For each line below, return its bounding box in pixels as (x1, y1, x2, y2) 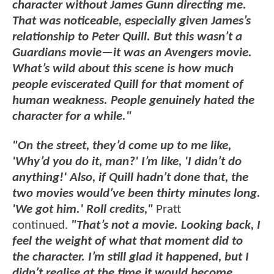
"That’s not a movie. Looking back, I (71, 218, 261, 232)
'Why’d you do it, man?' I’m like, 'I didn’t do (12, 155, 242, 168)
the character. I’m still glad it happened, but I (12, 250, 249, 264)
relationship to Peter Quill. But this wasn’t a (12, 31, 242, 44)
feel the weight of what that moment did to (12, 234, 243, 248)
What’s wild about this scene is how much (12, 62, 234, 76)
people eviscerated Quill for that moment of (12, 78, 243, 92)
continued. (12, 218, 71, 232)
